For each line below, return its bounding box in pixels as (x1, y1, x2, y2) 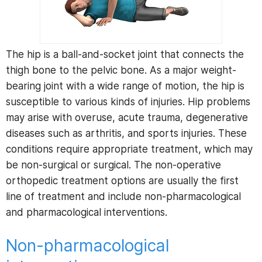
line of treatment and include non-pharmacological (6, 191, 241, 202)
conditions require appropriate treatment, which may (6, 143, 253, 155)
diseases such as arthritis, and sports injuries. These (6, 127, 247, 139)
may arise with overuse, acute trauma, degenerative (6, 112, 248, 123)
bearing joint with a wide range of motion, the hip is (6, 80, 244, 92)
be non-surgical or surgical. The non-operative (6, 159, 221, 171)
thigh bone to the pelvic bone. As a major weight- (6, 64, 236, 76)
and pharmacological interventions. (6, 206, 170, 218)
